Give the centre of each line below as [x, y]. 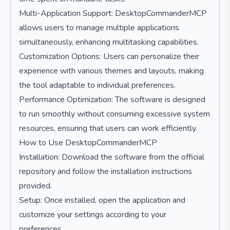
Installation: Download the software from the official [112, 157]
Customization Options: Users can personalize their [109, 56]
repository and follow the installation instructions [106, 171]
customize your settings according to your [93, 215]
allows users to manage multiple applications [99, 28]
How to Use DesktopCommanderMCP [88, 143]
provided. [35, 186]
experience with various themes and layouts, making [111, 71]
